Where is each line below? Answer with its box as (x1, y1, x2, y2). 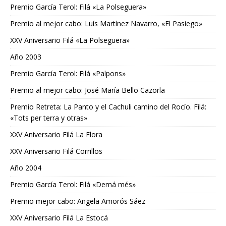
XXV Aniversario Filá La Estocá (10, 213, 108, 223)
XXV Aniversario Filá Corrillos (10, 146, 102, 156)
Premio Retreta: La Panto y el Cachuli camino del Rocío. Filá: (10, 102, 206, 112)
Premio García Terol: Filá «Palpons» (10, 69, 126, 79)
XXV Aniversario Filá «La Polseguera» (10, 35, 130, 45)
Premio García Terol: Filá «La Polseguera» (10, 2, 146, 12)
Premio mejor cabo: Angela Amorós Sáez (10, 196, 145, 206)
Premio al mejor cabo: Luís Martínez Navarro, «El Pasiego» (10, 19, 202, 29)
